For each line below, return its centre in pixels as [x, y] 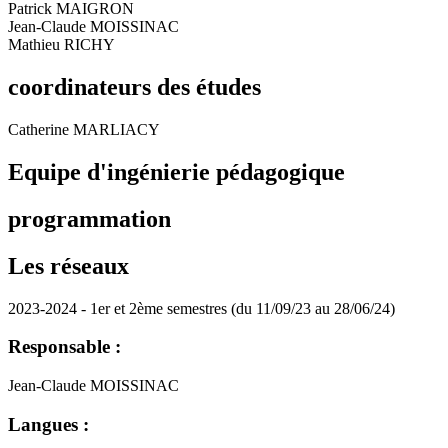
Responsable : [64, 347]
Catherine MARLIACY [84, 129]
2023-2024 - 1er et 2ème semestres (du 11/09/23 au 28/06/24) [201, 308]
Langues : [48, 424]
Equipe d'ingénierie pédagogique [176, 171]
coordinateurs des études [134, 87]
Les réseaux [68, 265]
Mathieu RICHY [61, 45]
